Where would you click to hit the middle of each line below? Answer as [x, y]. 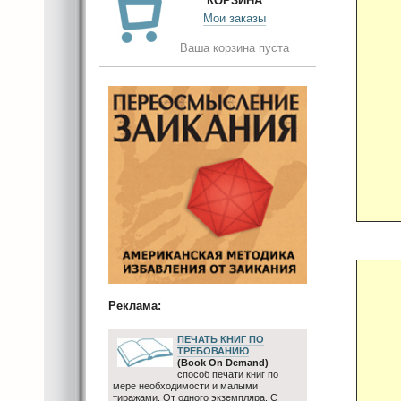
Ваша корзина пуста [235, 48]
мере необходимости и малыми [185, 385]
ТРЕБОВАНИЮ [213, 350]
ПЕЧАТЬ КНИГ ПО [221, 339]
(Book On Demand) [223, 362]
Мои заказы [235, 18]
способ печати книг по [228, 374]
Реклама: [135, 306]
